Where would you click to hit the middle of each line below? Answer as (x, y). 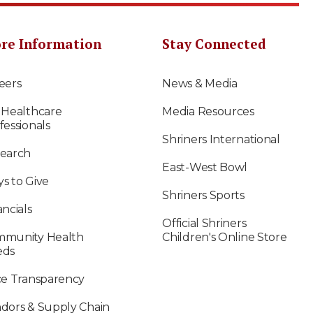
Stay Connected (214, 43)
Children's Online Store (225, 237)
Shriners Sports (203, 195)
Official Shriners (204, 223)
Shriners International (221, 139)
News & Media (200, 83)
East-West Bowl (205, 167)
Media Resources (208, 111)
